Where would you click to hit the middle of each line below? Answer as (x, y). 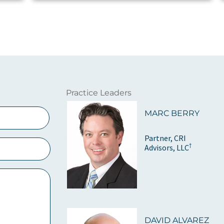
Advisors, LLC (167, 147)
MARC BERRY (172, 113)
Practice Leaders (99, 92)
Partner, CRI (165, 138)
